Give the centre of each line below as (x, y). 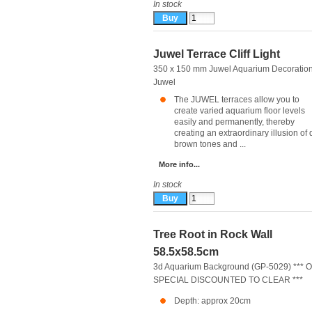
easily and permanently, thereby (234, 122)
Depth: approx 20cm (212, 301)
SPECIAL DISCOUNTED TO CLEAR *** (228, 280)
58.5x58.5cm (186, 252)
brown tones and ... (210, 144)
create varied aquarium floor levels (240, 111)
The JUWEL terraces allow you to (237, 100)
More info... (179, 165)
